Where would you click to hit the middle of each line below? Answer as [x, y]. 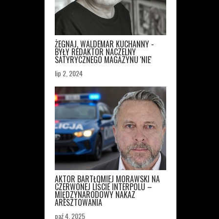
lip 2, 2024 [69, 73]
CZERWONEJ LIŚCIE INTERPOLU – [103, 187]
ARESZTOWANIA [78, 203]
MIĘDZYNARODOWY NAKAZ [95, 195]
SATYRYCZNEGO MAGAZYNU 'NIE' [103, 60]
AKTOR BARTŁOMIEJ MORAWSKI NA [107, 179]
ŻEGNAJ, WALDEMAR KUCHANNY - [104, 44]
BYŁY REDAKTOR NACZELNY [95, 52]
